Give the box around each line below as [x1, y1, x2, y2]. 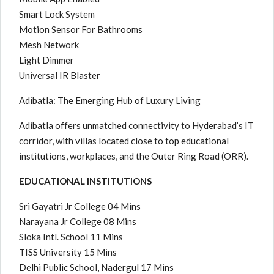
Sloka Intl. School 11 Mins [19, 231, 123, 242]
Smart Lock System [19, 9, 95, 20]
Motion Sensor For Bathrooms [19, 24, 143, 35]
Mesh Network [19, 39, 79, 50]
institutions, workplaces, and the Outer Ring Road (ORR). [19, 150, 248, 161]
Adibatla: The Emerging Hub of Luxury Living [19, 95, 201, 106]
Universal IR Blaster [19, 70, 100, 81]
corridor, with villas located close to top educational [19, 135, 229, 146]
